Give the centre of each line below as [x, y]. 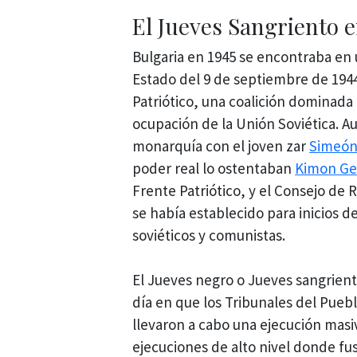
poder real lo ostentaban [214, 168]
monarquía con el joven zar [221, 145]
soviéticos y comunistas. [209, 235]
